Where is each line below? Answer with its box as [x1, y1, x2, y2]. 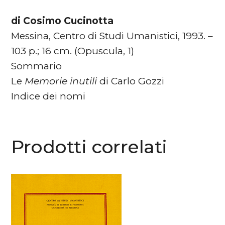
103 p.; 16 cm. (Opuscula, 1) [11, 45, 135, 57]
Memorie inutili [25, 75, 100, 87]
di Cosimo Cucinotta [11, 15, 114, 27]
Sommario [11, 60, 62, 72]
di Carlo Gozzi [99, 75, 165, 87]
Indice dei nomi [11, 90, 86, 102]
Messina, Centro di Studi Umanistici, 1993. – [11, 30, 213, 42]
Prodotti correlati [11, 135, 167, 158]
